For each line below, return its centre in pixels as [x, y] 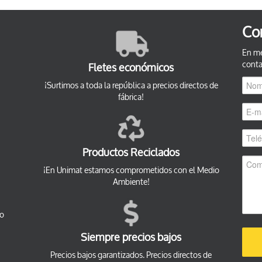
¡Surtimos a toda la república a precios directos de [131, 86]
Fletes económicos [131, 68]
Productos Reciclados [131, 153]
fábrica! [131, 97]
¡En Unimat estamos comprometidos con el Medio [131, 170]
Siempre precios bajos [131, 238]
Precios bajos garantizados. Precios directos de [131, 255]
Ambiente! [131, 182]
